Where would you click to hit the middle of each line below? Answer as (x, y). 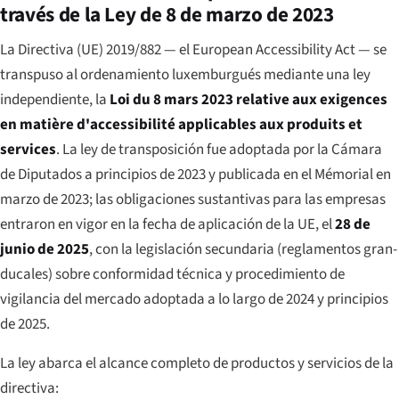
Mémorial (344, 174)
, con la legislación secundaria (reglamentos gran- (243, 249)
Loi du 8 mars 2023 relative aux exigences (248, 99)
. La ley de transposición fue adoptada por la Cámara (219, 149)
